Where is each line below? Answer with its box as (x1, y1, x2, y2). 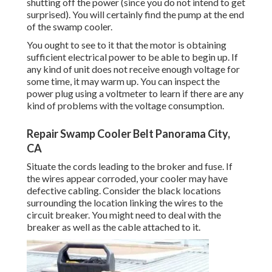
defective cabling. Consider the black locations (27, 185, 221, 197)
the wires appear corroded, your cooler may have (27, 172, 228, 185)
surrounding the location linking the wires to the (27, 197, 223, 209)
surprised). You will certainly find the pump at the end (27, 8, 244, 21)
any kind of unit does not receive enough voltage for (27, 63, 240, 75)
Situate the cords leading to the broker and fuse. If (27, 160, 233, 172)
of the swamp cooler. (27, 21, 112, 33)
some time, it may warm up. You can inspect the (27, 75, 220, 87)
